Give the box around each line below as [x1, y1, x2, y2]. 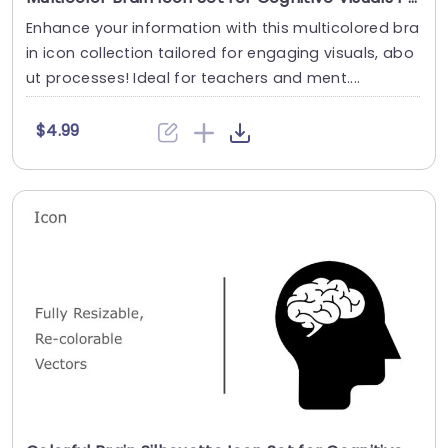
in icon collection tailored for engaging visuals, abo [26, 43, 414, 64]
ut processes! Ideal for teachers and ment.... [26, 68, 361, 89]
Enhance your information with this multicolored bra [26, 18, 420, 39]
